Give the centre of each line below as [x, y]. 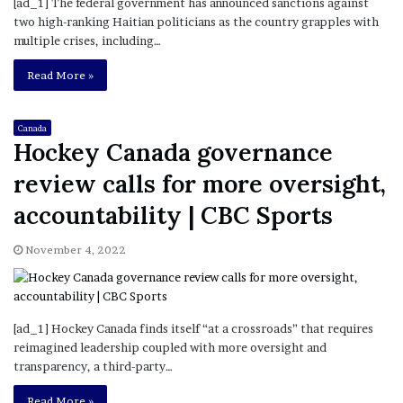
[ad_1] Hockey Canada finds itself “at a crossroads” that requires [193, 328]
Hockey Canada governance [173, 152]
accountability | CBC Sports [173, 215]
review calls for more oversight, [200, 183]
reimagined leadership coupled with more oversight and [170, 347]
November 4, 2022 [76, 249]
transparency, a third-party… [93, 366]
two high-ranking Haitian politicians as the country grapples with [196, 21]
